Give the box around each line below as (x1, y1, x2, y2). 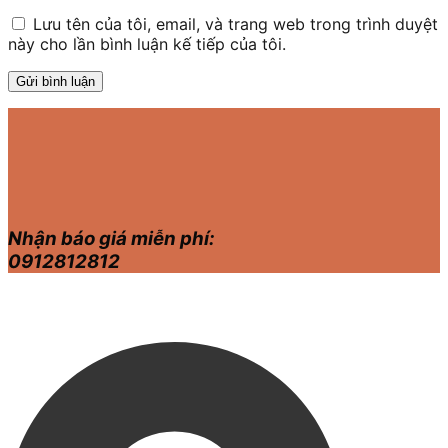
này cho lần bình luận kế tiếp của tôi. (8, 34, 286, 55)
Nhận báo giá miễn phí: (8, 226, 215, 250)
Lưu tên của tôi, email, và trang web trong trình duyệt (33, 14, 438, 35)
